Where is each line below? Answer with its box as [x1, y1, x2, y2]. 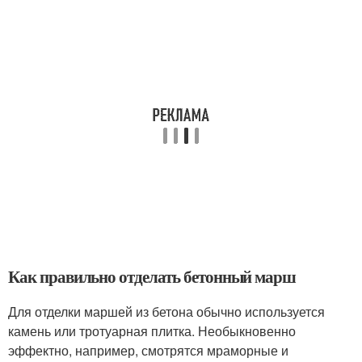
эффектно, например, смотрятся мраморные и [8, 340, 288, 360]
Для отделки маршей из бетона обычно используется [8, 301, 325, 321]
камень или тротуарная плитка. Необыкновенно [8, 321, 296, 340]
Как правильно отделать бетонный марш [8, 263, 297, 288]
